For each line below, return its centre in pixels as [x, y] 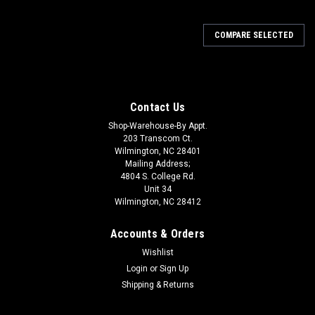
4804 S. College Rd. [157, 176]
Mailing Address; [157, 163]
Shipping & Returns [157, 284]
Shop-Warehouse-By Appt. [157, 126]
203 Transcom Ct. [157, 138]
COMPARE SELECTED [254, 35]
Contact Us [157, 107]
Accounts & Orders [157, 233]
